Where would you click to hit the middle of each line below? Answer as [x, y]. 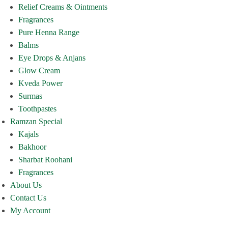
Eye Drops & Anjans [52, 58]
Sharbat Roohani [45, 160]
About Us [26, 185]
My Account [30, 210]
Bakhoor [32, 147]
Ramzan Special [36, 121]
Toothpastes [37, 109]
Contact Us [28, 198]
